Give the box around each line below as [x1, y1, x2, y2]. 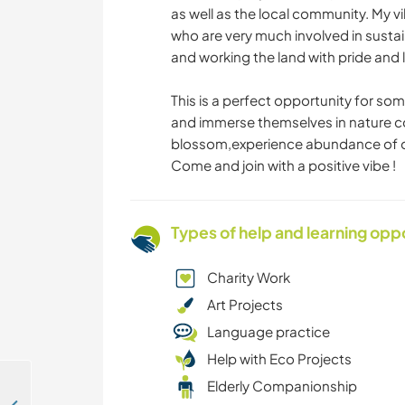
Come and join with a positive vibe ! [171, 156, 396, 174]
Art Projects [207, 296, 283, 314]
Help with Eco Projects [207, 350, 352, 368]
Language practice [207, 323, 330, 341]
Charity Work [207, 268, 290, 287]
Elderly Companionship [207, 377, 357, 395]
